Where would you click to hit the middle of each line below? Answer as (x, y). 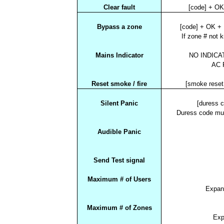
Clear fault (119, 7)
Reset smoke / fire (119, 83)
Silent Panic (119, 103)
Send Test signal (119, 160)
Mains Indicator (119, 55)
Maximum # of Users (119, 179)
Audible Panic (119, 131)
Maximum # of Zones (119, 207)
